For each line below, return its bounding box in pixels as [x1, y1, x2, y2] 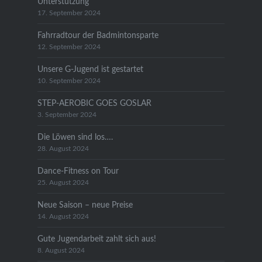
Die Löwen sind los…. [37, 132, 113, 142]
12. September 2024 [37, 43, 101, 50]
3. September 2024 [37, 111, 96, 118]
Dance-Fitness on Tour [37, 166, 119, 175]
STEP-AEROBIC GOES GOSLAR [37, 98, 151, 108]
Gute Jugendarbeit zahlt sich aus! [37, 234, 156, 243]
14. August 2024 [37, 213, 89, 220]
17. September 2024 [37, 9, 101, 16]
